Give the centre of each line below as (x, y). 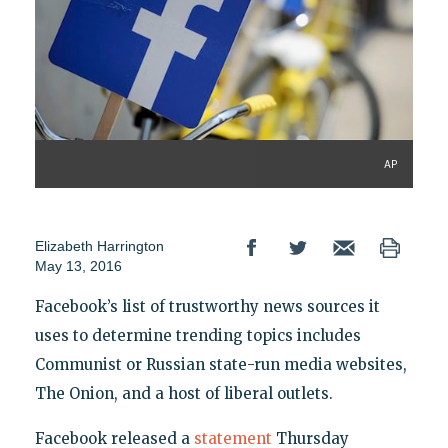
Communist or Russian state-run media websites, (220, 364)
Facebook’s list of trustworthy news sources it (207, 306)
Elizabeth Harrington (99, 245)
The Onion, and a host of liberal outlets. (183, 393)
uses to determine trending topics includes (197, 335)
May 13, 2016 (78, 265)
